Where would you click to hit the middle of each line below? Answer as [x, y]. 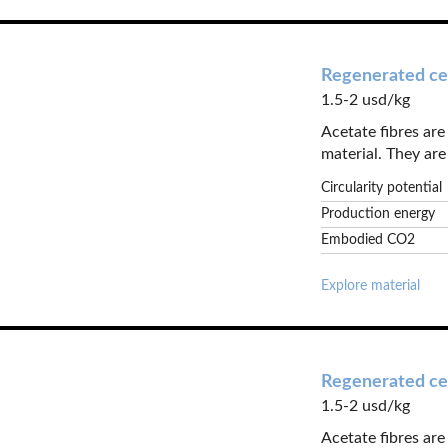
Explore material [371, 286]
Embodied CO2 [368, 240]
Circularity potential [382, 188]
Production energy [378, 214]
